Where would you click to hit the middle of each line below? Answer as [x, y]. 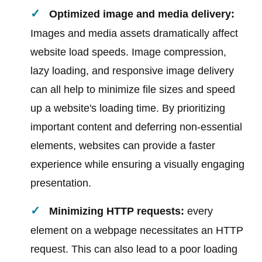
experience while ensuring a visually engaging [138, 165]
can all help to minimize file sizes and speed [133, 90]
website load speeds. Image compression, [129, 52]
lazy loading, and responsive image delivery [132, 71]
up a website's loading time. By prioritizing [128, 108]
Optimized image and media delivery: [142, 14]
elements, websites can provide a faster [123, 146]
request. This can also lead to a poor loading [134, 249]
